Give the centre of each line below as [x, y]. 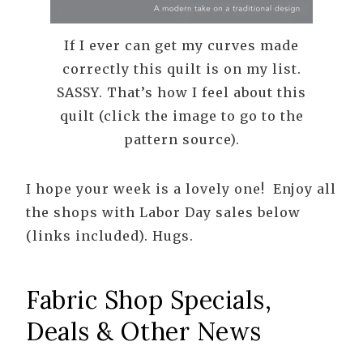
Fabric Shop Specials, [149, 299]
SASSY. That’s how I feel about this [181, 92]
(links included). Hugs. [110, 235]
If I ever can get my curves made [181, 45]
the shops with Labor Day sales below [163, 212]
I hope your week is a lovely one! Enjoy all [181, 188]
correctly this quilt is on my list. [181, 68]
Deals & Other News [144, 331]
